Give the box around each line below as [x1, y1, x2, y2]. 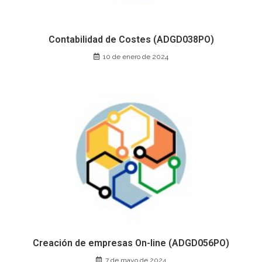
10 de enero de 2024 [103, 53, 168, 61]
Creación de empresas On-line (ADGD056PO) [33, 237, 229, 249]
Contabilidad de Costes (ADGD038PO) [48, 34, 214, 46]
